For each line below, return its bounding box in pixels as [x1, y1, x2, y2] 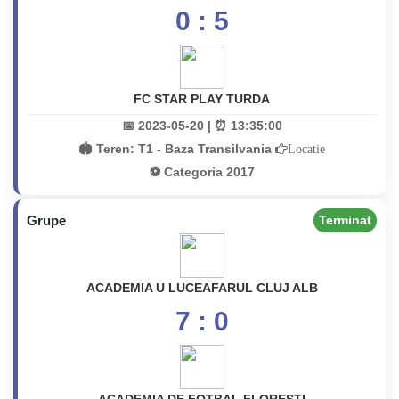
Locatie [288, 142, 325, 155]
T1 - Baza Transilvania [138, 142, 275, 156]
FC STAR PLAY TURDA [134, 92, 270, 106]
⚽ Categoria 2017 [149, 165, 255, 179]
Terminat [319, 213, 371, 227]
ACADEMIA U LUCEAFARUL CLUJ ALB [85, 281, 318, 295]
